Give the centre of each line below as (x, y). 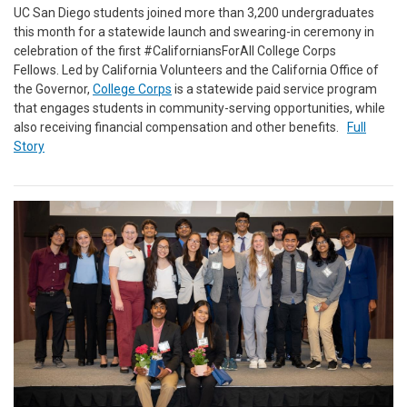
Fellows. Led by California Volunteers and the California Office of (196, 70)
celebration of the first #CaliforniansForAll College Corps (175, 51)
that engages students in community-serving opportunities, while (199, 109)
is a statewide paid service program (274, 89)
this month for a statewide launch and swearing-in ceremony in (194, 32)
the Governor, (53, 89)
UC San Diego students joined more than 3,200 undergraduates (194, 13)
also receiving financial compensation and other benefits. (180, 128)
